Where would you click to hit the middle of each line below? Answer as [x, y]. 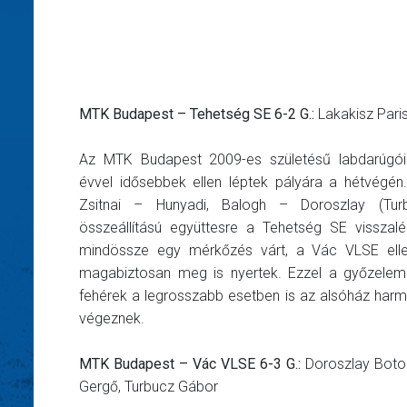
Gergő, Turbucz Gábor [149, 387]
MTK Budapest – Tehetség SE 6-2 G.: [197, 114]
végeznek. [112, 319]
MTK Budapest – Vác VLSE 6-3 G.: [190, 364]
